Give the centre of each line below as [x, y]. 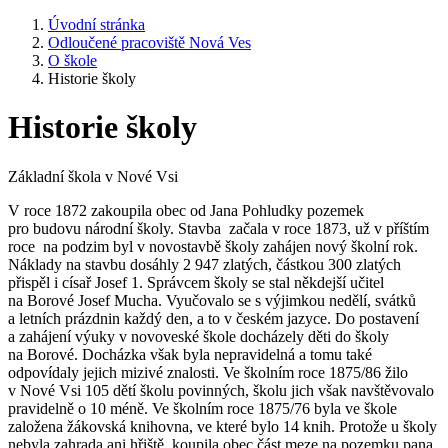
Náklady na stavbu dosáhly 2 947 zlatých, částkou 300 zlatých [204, 264]
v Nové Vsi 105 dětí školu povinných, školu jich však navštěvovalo [221, 390]
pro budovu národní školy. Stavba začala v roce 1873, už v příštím [218, 228]
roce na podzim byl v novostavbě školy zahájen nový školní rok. [215, 246]
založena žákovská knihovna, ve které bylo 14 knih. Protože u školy [222, 426]
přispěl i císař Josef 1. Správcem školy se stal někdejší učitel [196, 282]
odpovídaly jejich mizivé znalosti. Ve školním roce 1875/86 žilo [208, 372]
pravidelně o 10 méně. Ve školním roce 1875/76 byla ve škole [202, 408]
